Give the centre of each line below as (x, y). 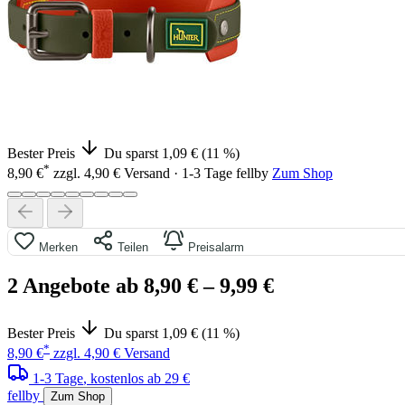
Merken (57, 248)
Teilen (131, 248)
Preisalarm (214, 248)
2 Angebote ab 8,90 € (103, 286)
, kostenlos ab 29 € (137, 379)
